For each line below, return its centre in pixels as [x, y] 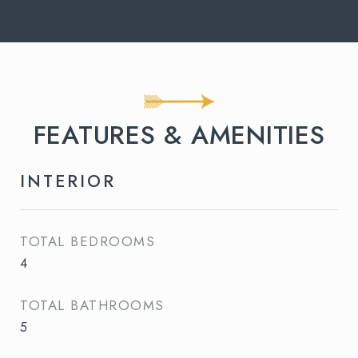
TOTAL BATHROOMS [92, 305]
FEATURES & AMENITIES [179, 135]
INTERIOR [68, 181]
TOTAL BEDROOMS [88, 241]
